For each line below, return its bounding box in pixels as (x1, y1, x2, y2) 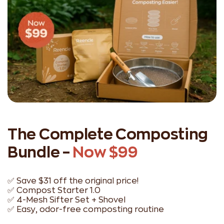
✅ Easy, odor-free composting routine (7, 205, 164, 213)
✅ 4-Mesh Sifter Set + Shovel (7, 195, 125, 204)
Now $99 (72, 144, 138, 160)
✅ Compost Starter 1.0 (7, 186, 102, 194)
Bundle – (7, 144, 73, 160)
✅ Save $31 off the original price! (7, 176, 138, 185)
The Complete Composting (7, 126, 208, 142)
